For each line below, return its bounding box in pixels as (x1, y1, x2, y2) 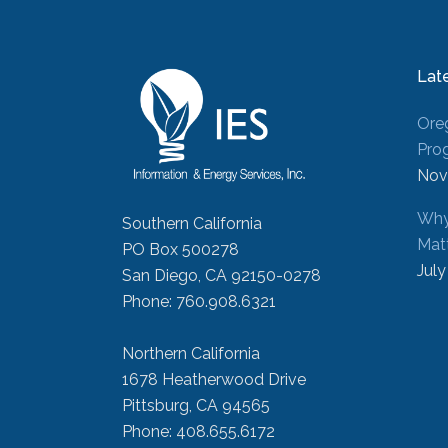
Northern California (122, 344, 260, 363)
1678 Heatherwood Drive (122, 370, 306, 389)
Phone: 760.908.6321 (122, 292, 276, 311)
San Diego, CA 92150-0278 (122, 266, 321, 285)
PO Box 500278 (122, 240, 239, 259)
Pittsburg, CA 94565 (122, 396, 270, 415)
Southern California (122, 214, 262, 233)
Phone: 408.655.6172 (122, 422, 275, 441)
